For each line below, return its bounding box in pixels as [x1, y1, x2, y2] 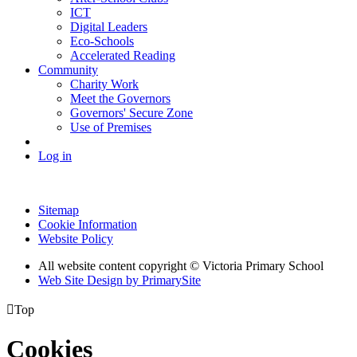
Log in [38, 148, 72, 163]
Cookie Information [38, 217, 137, 231]
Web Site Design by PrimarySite [38, 273, 201, 287]
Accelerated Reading [70, 48, 175, 62]
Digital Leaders [70, 19, 147, 33]
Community [38, 62, 98, 76]
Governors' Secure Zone [70, 105, 193, 120]
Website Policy [38, 231, 113, 245]
